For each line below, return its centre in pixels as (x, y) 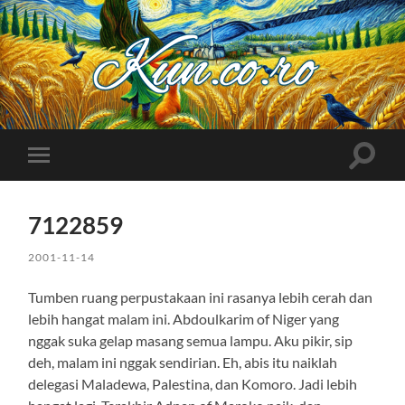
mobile (63, 183)
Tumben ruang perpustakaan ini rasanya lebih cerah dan (201, 297)
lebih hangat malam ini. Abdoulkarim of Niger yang (184, 318)
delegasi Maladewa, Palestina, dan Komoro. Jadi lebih (193, 383)
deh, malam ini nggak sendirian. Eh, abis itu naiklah (183, 362)
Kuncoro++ (234, 105)
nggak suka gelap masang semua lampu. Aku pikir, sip (191, 340)
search (381, 175)
